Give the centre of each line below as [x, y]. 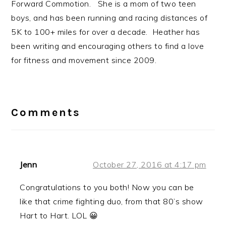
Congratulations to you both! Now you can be [107, 187]
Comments [46, 112]
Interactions [58, 105]
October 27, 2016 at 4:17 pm [150, 164]
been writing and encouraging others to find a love [108, 46]
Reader [37, 89]
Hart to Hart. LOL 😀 [59, 215]
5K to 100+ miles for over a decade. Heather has [106, 32]
